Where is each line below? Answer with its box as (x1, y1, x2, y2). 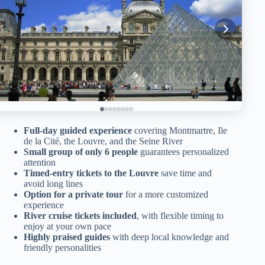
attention (24, 157, 56, 167)
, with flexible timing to (137, 210, 224, 221)
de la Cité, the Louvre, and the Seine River (24, 135, 183, 146)
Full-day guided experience (24, 125, 132, 135)
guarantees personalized (138, 146, 229, 157)
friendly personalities (24, 242, 101, 253)
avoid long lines (24, 178, 83, 189)
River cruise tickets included (24, 210, 137, 221)
